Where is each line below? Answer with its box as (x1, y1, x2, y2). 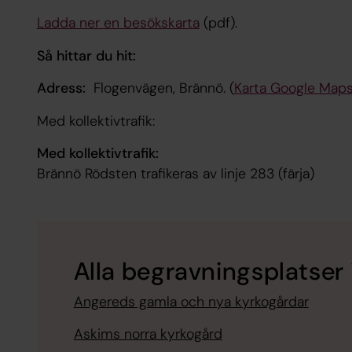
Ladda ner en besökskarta (36, 13, 200, 32)
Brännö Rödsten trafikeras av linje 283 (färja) (36, 164, 314, 184)
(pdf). (199, 13, 237, 32)
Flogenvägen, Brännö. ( (85, 79, 234, 98)
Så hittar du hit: (36, 46, 136, 65)
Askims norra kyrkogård (73, 324, 222, 344)
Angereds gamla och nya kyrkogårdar (73, 291, 309, 311)
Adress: (36, 79, 86, 98)
